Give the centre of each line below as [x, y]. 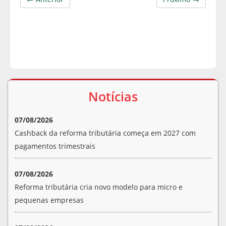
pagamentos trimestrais [55, 146]
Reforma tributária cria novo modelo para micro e [99, 187]
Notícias [113, 97]
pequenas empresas [49, 200]
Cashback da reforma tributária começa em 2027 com [105, 133]
